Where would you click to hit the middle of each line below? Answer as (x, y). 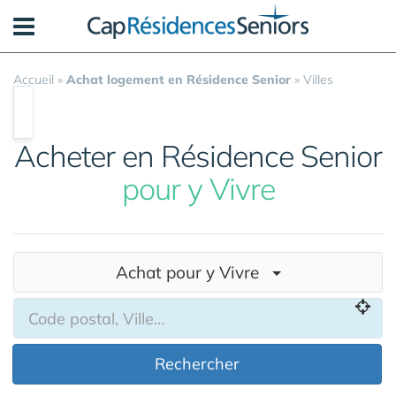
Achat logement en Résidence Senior (179, 80)
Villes (318, 80)
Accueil (34, 80)
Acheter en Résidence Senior (198, 156)
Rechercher (197, 364)
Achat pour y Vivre (194, 272)
